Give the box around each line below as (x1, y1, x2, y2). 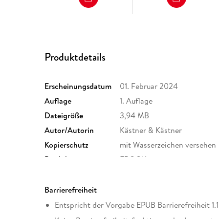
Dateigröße (44, 109, 84, 121)
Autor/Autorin (44, 124, 94, 135)
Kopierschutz (44, 139, 89, 150)
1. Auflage (120, 95, 153, 106)
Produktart (44, 153, 82, 165)
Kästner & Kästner (120, 124, 182, 135)
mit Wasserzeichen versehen (120, 139, 217, 150)
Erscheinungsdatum (44, 80, 112, 91)
